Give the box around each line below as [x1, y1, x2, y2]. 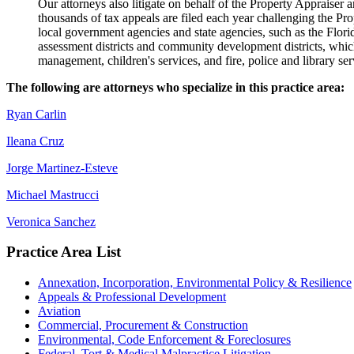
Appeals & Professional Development [38, 290, 226, 304]
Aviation [38, 304, 81, 318]
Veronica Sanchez [6, 214, 96, 228]
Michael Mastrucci [6, 187, 99, 201]
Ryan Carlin [6, 107, 66, 121]
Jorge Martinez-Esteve [6, 160, 118, 175]
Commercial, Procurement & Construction [38, 318, 248, 333]
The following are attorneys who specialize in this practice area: [6, 80, 345, 94]
